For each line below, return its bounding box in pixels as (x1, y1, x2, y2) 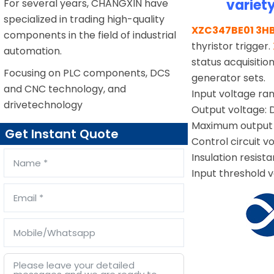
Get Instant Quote (5, 125, 119, 143)
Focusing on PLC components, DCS (4, 66, 170, 80)
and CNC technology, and (4, 82, 126, 96)
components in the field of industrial (4, 28, 176, 42)
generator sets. (191, 70, 266, 85)
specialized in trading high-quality (4, 12, 165, 26)
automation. (4, 44, 62, 58)
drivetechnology (4, 98, 83, 112)
